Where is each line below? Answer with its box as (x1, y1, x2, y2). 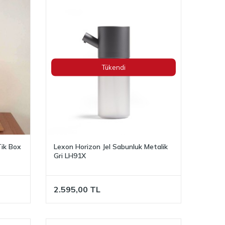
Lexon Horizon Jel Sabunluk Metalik (54, 142, 168, 151)
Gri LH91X (54, 151, 86, 160)
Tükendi (101, 63, 126, 71)
